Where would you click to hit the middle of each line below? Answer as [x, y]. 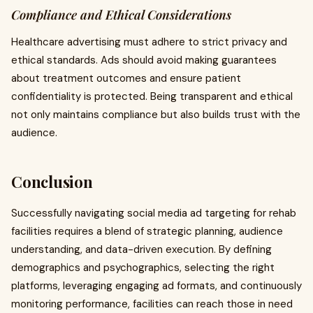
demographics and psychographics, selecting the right [143, 268]
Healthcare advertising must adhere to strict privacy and [149, 42]
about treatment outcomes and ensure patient [126, 78]
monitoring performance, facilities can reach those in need [152, 304]
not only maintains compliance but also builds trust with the [156, 115]
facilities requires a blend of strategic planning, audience [147, 231]
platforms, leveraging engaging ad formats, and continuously [156, 286]
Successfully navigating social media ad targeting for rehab [154, 213]
